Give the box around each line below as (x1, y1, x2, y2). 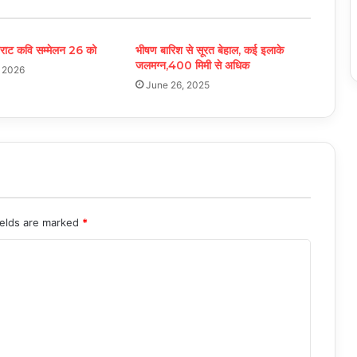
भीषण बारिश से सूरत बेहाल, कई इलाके (135, 43, 284, 58)
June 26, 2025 (145, 79, 210, 92)
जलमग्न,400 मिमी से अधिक (135, 58, 249, 73)
